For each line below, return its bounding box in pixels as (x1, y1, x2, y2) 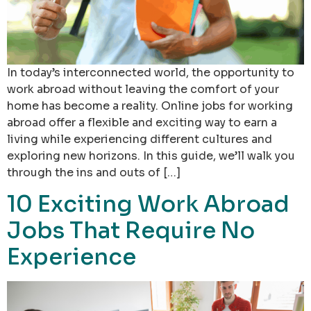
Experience (7, 243, 136, 271)
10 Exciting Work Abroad (7, 190, 289, 219)
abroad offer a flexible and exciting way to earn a (7, 115, 277, 130)
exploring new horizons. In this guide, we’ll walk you (7, 149, 295, 163)
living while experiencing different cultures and (7, 132, 272, 146)
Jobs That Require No (7, 217, 255, 245)
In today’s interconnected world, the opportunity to (7, 65, 294, 80)
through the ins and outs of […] (7, 165, 180, 180)
